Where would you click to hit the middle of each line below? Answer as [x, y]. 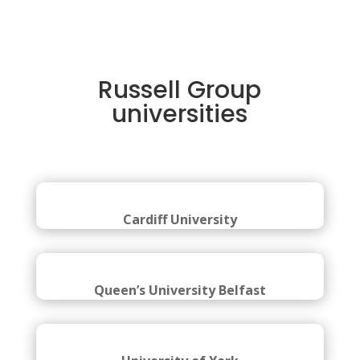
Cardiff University [180, 219]
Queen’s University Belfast [180, 290]
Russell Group [180, 90]
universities [180, 114]
